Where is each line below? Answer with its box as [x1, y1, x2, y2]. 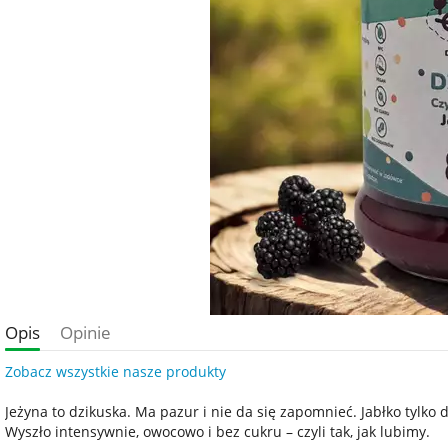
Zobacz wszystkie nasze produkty [5, 362, 226, 381]
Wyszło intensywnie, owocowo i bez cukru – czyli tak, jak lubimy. [5, 422, 430, 441]
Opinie [60, 321, 111, 344]
